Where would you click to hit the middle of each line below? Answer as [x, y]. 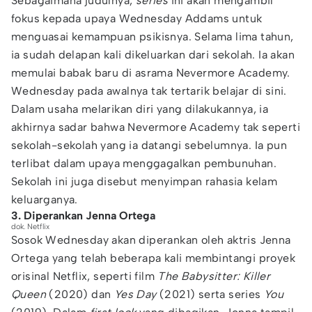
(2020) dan [80, 294]
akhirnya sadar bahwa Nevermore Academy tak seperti [156, 127]
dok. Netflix [30, 227]
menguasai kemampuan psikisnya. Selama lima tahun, [153, 37]
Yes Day [135, 294]
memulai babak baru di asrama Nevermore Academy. [151, 73]
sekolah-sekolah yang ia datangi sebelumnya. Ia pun [149, 145]
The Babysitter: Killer [214, 276]
